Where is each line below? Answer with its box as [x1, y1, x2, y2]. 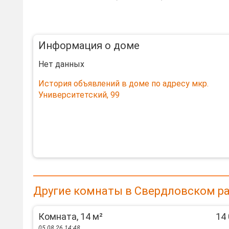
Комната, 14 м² [38, 211, 103, 222]
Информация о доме [38, 39, 140, 52]
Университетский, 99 [38, 90, 120, 100]
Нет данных [38, 59, 84, 69]
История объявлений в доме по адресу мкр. [38, 79, 209, 88]
